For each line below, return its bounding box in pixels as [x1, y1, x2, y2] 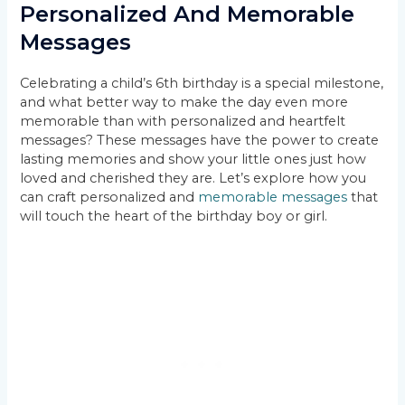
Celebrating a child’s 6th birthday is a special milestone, [20, 75, 384, 92]
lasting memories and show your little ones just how [20, 151, 367, 168]
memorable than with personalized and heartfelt [20, 113, 346, 130]
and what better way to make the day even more [20, 94, 349, 111]
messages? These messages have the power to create [20, 132, 380, 149]
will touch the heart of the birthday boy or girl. [20, 208, 328, 225]
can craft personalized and [20, 189, 199, 206]
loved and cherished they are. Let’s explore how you [20, 170, 367, 187]
